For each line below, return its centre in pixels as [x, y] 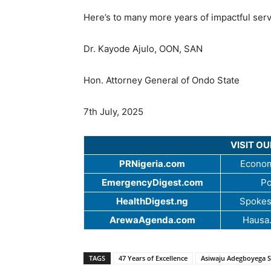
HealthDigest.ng [152, 201]
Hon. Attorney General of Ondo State [162, 80]
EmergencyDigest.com [152, 183]
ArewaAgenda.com [152, 220]
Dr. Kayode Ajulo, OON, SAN [143, 49]
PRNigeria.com [152, 164]
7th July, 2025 [113, 112]
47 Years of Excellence [153, 258]
